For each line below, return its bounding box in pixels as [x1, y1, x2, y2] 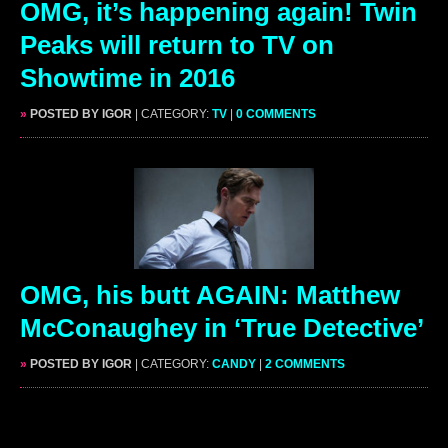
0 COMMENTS [236, 106, 316, 121]
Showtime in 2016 [20, 62, 235, 93]
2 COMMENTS [265, 357, 345, 371]
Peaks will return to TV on [20, 29, 334, 60]
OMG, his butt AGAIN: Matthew [20, 280, 400, 310]
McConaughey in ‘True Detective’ [20, 313, 424, 343]
